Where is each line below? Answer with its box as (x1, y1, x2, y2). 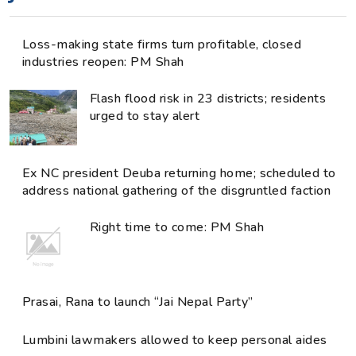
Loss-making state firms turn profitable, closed (22, 36, 302, 54)
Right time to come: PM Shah (90, 219, 265, 237)
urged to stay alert (90, 107, 200, 126)
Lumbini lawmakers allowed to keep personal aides (22, 331, 327, 350)
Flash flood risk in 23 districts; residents (90, 90, 327, 108)
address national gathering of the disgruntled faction (22, 182, 331, 200)
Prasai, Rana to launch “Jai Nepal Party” (22, 293, 253, 311)
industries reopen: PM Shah (22, 53, 184, 72)
